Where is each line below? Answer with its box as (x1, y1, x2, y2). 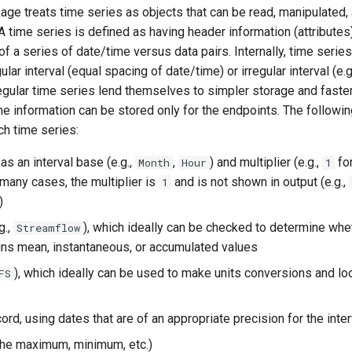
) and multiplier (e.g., (210, 155, 322, 170)
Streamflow (16, 221, 80, 235)
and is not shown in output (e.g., (171, 174, 349, 189)
